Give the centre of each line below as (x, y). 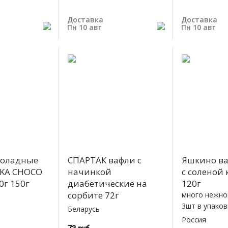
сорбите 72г (93, 195)
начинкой (89, 172)
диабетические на (107, 184)
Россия (194, 220)
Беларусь (83, 209)
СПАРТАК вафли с (104, 160)
